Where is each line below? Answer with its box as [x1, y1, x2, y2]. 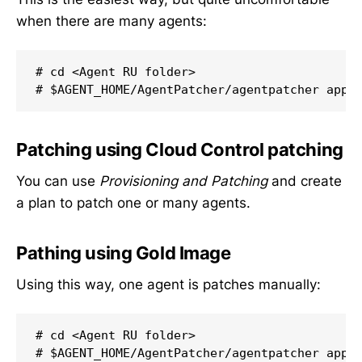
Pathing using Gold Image [16, 242, 231, 263]
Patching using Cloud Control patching [16, 138, 343, 160]
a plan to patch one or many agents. [16, 195, 250, 212]
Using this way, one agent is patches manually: [16, 276, 321, 293]
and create [267, 173, 342, 190]
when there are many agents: [16, 12, 207, 29]
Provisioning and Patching [99, 173, 267, 190]
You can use [16, 173, 99, 190]
